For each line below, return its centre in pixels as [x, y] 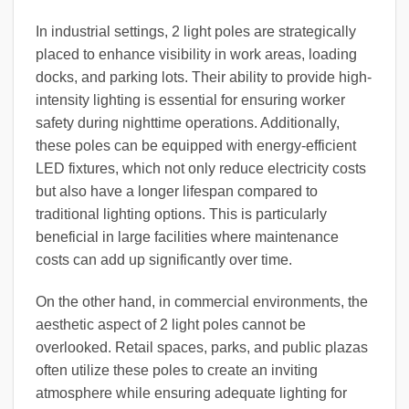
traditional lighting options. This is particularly [181, 215]
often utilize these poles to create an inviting [177, 370]
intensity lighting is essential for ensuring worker [190, 100]
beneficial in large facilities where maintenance [187, 237]
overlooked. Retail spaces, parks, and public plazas [202, 347]
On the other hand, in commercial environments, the [202, 301]
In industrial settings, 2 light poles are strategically [196, 32]
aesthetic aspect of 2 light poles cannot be [171, 324]
